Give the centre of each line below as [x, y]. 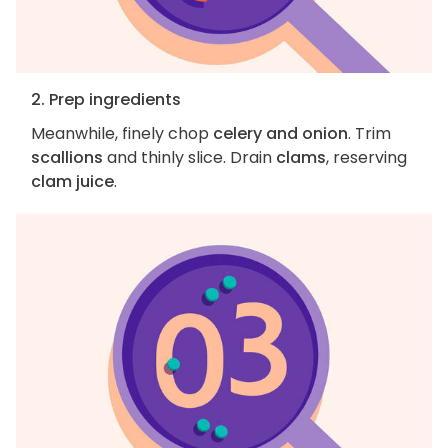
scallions [67, 158]
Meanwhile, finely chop [122, 134]
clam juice [72, 182]
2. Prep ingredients [106, 100]
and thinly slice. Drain [189, 158]
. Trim [369, 134]
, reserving [366, 158]
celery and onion [280, 134]
